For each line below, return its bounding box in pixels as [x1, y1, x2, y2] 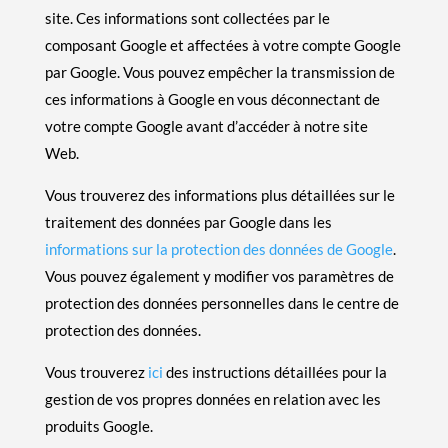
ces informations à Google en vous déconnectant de [44, 89, 380, 108]
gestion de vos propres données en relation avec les [44, 389, 381, 408]
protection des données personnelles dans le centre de [44, 293, 399, 312]
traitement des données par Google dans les [44, 212, 332, 231]
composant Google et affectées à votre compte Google [44, 35, 401, 54]
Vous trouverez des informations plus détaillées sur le [44, 185, 395, 204]
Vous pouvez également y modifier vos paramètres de [44, 266, 394, 285]
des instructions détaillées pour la [162, 362, 387, 381]
